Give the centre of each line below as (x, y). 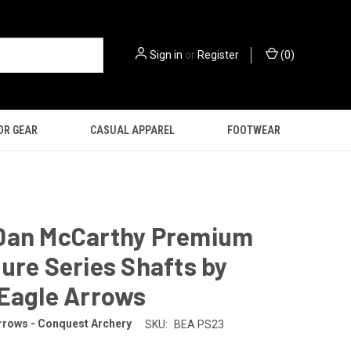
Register (218, 54)
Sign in (166, 54)
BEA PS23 (199, 324)
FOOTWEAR (253, 130)
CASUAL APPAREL (133, 130)
